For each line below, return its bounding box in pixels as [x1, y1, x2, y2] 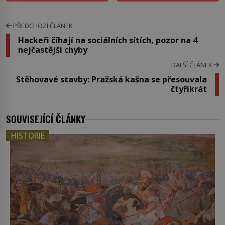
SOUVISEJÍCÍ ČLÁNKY [6, 111, 85, 127]
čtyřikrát [171, 83, 207, 95]
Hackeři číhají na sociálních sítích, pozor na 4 [18, 35, 197, 46]
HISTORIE [11, 130, 45, 141]
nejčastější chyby [18, 44, 87, 56]
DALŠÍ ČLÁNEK [171, 60, 213, 70]
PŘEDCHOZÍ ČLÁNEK [12, 21, 72, 31]
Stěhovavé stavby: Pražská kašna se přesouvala [16, 74, 207, 85]
